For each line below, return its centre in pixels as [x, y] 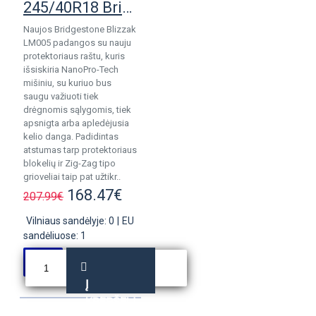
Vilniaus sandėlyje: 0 [70, 221]
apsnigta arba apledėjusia [76, 123]
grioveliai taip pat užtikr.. [72, 177]
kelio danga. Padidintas [71, 136]
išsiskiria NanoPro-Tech [71, 69]
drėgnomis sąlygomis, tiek [77, 110]
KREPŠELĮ [110, 302]
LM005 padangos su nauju [77, 43]
